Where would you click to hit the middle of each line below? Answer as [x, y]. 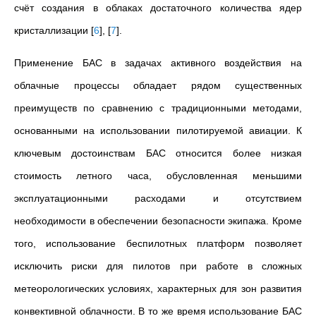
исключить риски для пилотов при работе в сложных [158, 266]
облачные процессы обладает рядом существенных [158, 86]
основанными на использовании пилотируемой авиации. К [158, 131]
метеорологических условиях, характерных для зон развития [158, 289]
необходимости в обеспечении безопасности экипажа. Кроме [158, 221]
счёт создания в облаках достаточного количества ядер [158, 8]
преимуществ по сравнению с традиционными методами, [158, 108]
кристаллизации [53, 31]
